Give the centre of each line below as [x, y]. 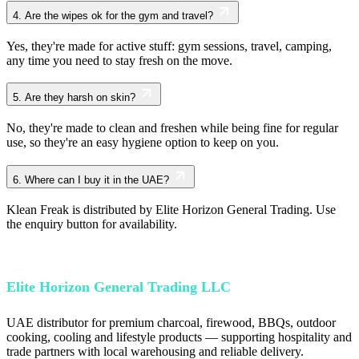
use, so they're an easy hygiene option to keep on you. [143, 142]
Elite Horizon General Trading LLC [119, 287]
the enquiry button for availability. [92, 224]
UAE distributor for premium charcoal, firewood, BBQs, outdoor [171, 323]
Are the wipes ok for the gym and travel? [119, 15]
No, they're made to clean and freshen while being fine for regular [172, 127]
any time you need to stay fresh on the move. [119, 60]
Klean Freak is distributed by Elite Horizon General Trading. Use [171, 210]
